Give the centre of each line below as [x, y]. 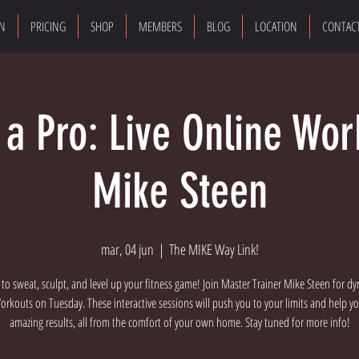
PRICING [48, 26]
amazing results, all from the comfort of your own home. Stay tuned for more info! [179, 323]
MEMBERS [160, 26]
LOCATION [276, 26]
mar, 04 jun [127, 250]
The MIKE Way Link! [214, 250]
